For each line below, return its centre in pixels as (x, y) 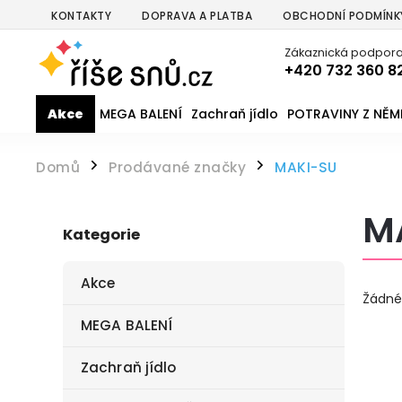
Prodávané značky (177, 167)
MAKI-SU (306, 167)
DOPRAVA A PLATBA (197, 16)
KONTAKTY (81, 16)
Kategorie (101, 235)
